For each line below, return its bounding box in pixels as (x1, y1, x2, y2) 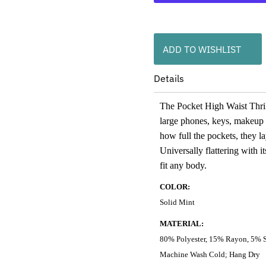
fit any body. (159, 160, 209, 171)
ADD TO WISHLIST (162, 43, 241, 55)
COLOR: (159, 182, 190, 192)
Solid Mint (159, 198, 195, 207)
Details (153, 72, 184, 85)
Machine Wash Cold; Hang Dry (159, 250, 260, 259)
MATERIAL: (159, 219, 204, 229)
